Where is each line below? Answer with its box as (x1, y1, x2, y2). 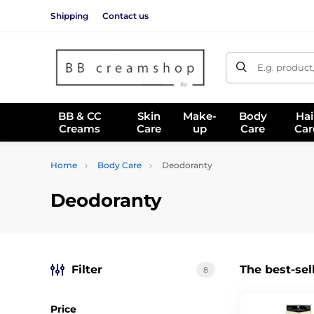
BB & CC (57, 109, 102, 123)
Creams (59, 121, 101, 135)
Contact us (102, 10, 149, 21)
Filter (71, 263, 102, 276)
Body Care (97, 160, 142, 170)
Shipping (50, 10, 88, 21)
